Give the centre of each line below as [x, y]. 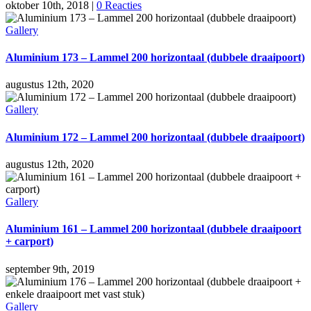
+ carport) [30, 242]
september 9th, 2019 [50, 269]
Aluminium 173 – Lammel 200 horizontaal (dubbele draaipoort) [155, 58]
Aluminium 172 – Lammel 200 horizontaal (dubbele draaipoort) [155, 137]
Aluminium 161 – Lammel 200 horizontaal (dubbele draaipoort [153, 229]
